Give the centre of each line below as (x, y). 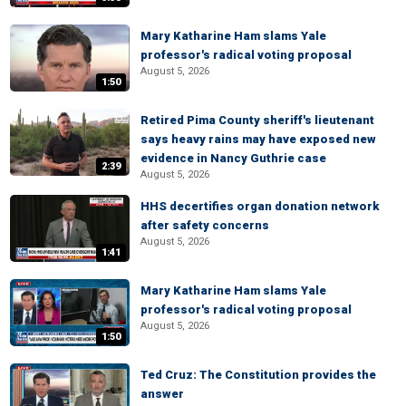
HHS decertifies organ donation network (260, 206)
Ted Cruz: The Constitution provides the (258, 375)
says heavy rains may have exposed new (258, 139)
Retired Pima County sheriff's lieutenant (257, 120)
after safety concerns (205, 225)
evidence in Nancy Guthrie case (233, 158)
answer (162, 394)
